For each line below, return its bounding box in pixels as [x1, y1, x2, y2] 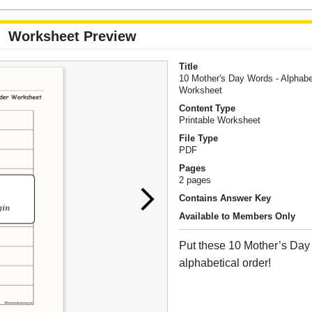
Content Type [179, 103, 236, 114]
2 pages [179, 175, 212, 186]
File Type [179, 133, 219, 144]
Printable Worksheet [179, 115, 261, 126]
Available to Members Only [179, 211, 296, 222]
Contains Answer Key [179, 193, 272, 204]
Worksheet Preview [8, 29, 136, 45]
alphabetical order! [179, 257, 272, 270]
